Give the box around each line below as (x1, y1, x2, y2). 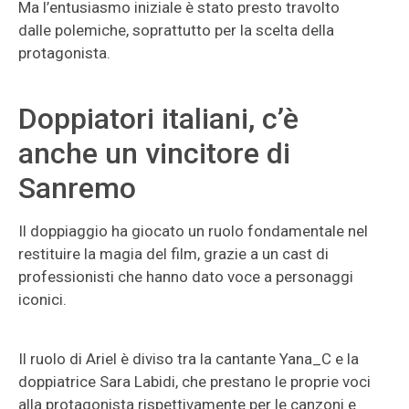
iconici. (18, 290, 67, 309)
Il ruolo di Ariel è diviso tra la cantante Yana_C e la (18, 350, 359, 368)
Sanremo (18, 171, 136, 205)
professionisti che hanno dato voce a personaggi (18, 267, 353, 286)
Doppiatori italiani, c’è (18, 101, 299, 136)
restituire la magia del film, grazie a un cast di (18, 245, 329, 263)
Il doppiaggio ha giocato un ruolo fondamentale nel (18, 222, 368, 240)
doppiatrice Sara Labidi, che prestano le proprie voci (18, 372, 371, 391)
